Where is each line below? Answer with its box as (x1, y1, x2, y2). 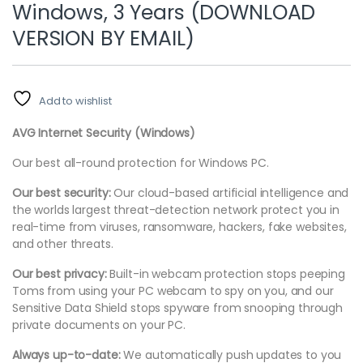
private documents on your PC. (12, 316, 186, 333)
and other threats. (12, 235, 113, 252)
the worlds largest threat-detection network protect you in (12, 201, 340, 218)
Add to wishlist (38, 92, 112, 109)
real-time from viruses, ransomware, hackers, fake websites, (12, 218, 347, 235)
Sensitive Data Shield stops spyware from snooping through (12, 299, 344, 316)
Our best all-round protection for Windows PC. (12, 154, 269, 171)
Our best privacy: (12, 265, 107, 282)
